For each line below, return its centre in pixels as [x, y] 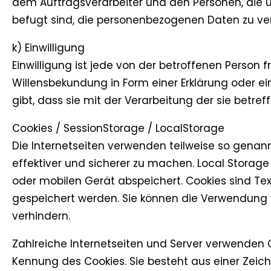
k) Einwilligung [48, 48]
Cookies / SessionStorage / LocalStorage [118, 129]
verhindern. [41, 216]
